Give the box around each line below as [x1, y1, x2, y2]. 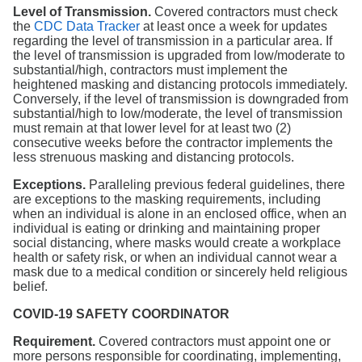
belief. [13, 280, 48, 294]
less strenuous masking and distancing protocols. [13, 150, 294, 165]
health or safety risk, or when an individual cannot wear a [13, 250, 337, 265]
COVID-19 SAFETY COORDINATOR [13, 307, 229, 322]
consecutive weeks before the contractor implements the [13, 136, 333, 150]
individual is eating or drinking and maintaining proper [13, 221, 320, 236]
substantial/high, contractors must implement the [13, 63, 288, 78]
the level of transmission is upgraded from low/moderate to [13, 48, 345, 63]
